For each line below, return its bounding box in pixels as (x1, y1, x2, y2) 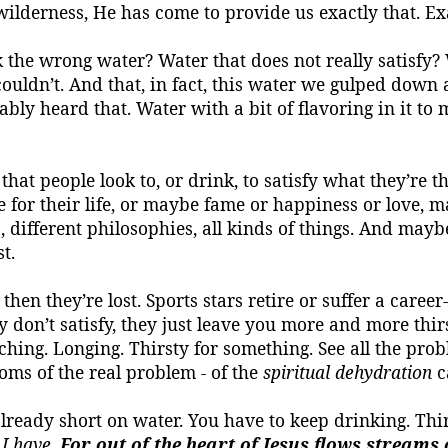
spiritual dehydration (263, 360, 432, 384)
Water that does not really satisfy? (158, 48, 440, 72)
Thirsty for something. (129, 336, 313, 360)
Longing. (53, 336, 124, 360)
